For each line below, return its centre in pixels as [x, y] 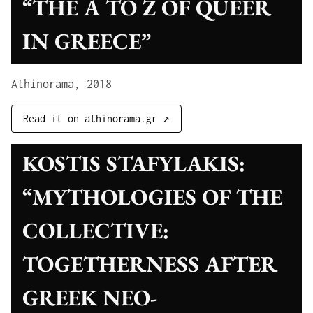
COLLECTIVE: [96, 231]
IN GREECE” [87, 41]
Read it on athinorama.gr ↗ [96, 118]
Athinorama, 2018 [61, 84]
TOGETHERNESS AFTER [150, 264]
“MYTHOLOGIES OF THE [152, 197]
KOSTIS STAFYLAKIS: [134, 163]
